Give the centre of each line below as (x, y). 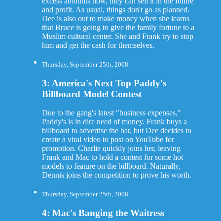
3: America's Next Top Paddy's (104, 83)
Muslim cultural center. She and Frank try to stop (117, 36)
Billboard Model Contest (92, 94)
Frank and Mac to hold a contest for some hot (112, 157)
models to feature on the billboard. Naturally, (111, 166)
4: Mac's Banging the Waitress (103, 213)
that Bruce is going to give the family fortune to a (118, 27)
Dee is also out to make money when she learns (115, 18)
